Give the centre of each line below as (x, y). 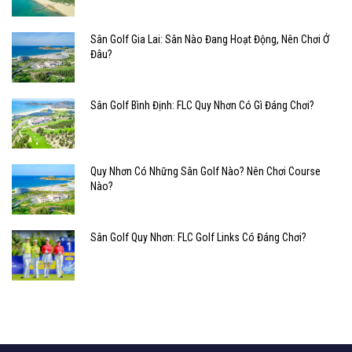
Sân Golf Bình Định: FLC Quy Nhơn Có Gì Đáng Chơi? (202, 105)
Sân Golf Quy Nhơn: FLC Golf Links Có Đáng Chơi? (198, 237)
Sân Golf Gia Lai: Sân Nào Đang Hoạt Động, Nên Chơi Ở (210, 39)
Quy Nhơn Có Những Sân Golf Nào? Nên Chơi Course (205, 171)
